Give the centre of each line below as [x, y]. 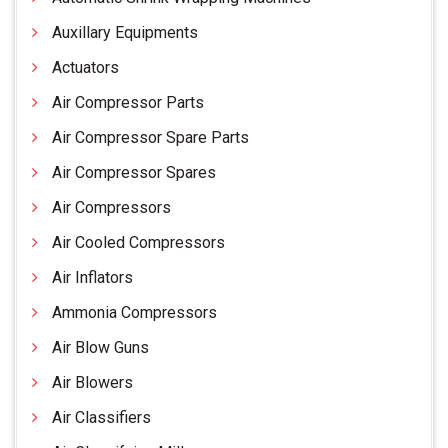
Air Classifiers [101, 418]
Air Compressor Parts [128, 103]
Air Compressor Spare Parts [150, 138]
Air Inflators [92, 278]
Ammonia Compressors [134, 313]
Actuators [85, 68]
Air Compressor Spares [134, 173]
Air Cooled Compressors [138, 243]
